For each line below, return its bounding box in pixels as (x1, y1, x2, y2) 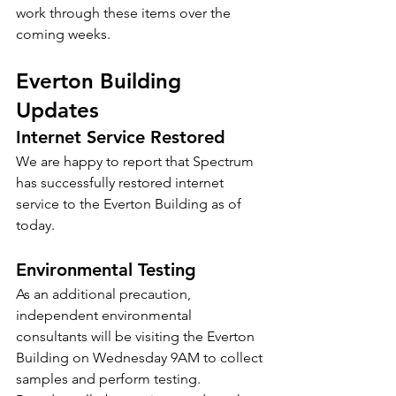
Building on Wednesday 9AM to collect (16, 349, 266, 366)
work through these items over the (16, 4, 234, 21)
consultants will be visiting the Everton (16, 328, 258, 345)
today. (16, 217, 55, 233)
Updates (16, 97, 99, 123)
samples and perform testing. (16, 370, 201, 387)
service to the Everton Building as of (16, 195, 245, 212)
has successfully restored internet (16, 174, 227, 191)
